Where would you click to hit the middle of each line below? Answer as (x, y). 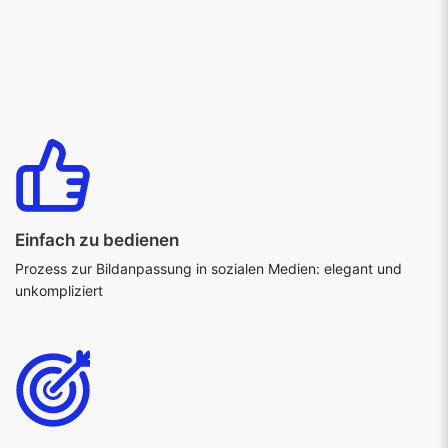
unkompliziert (59, 291)
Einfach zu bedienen (97, 240)
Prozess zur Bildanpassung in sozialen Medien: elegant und (208, 269)
